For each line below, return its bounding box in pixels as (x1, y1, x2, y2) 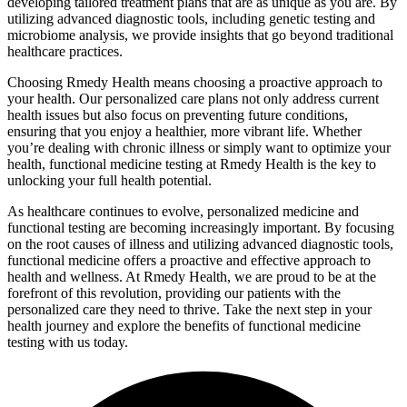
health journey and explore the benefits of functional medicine (7, 317, 361, 333)
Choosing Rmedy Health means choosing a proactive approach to (7, 74, 382, 90)
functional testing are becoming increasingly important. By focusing (7, 219, 394, 235)
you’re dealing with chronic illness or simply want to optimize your (7, 139, 391, 155)
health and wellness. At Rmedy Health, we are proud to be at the (7, 268, 376, 284)
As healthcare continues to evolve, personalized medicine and (7, 203, 359, 219)
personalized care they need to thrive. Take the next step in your (7, 301, 372, 317)
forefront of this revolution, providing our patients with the (7, 284, 341, 301)
